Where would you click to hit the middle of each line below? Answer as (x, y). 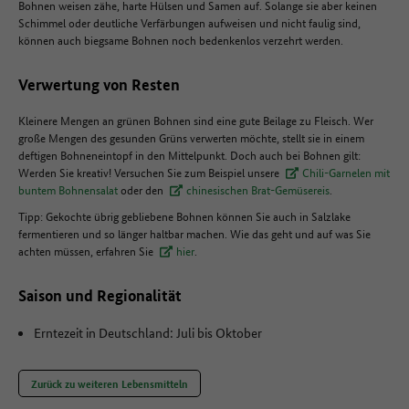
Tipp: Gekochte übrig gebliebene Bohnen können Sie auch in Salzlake (184, 216)
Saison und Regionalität (100, 295)
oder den (142, 189)
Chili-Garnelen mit (346, 172)
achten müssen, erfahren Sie (87, 251)
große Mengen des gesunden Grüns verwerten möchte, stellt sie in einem (191, 137)
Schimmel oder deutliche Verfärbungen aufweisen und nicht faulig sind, (189, 22)
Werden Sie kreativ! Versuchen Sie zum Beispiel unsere (150, 172)
